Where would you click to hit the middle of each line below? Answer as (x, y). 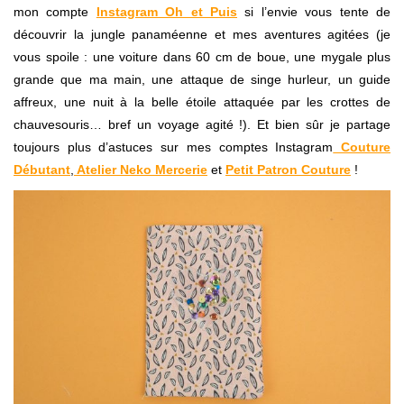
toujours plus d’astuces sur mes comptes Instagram (174, 147)
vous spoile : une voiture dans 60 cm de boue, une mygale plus (202, 57)
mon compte (55, 12)
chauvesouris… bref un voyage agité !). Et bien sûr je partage (202, 125)
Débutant (42, 170)
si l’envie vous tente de (314, 12)
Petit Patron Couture (288, 170)
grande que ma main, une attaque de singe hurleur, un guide (202, 80)
